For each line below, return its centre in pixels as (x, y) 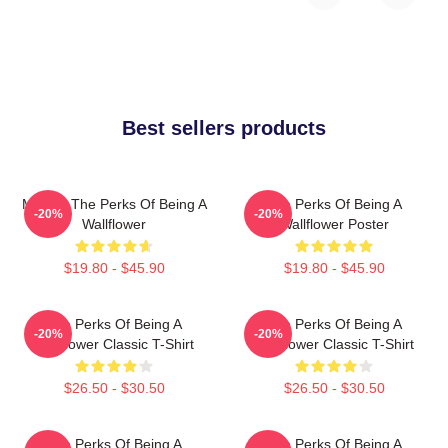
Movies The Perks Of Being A (114, 203)
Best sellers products (224, 127)
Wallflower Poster (334, 223)
